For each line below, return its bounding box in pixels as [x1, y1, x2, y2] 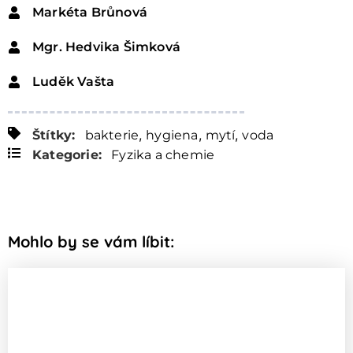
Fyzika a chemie [111, 147, 215, 163]
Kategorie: [32, 147, 102, 163]
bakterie [84, 128, 139, 143]
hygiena [146, 128, 199, 143]
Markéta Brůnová [32, 5, 147, 20]
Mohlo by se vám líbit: [8, 232, 174, 252]
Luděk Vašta [32, 74, 115, 90]
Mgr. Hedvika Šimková [32, 39, 180, 55]
